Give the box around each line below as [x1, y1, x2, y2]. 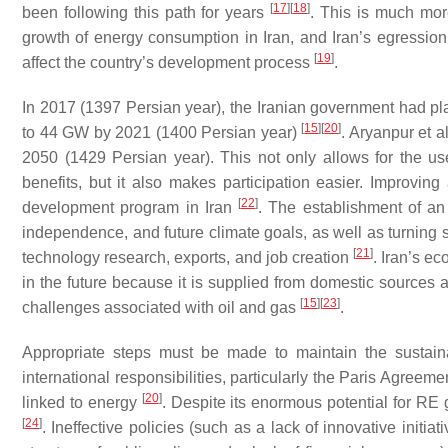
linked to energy [22, 394, 142, 411]
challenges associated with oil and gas [22, 299, 300, 316]
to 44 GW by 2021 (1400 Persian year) [22, 124, 302, 141]
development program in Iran [22, 199, 238, 216]
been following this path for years [22, 4, 271, 21]
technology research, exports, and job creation [22, 249, 353, 266]
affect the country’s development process [22, 54, 314, 71]
